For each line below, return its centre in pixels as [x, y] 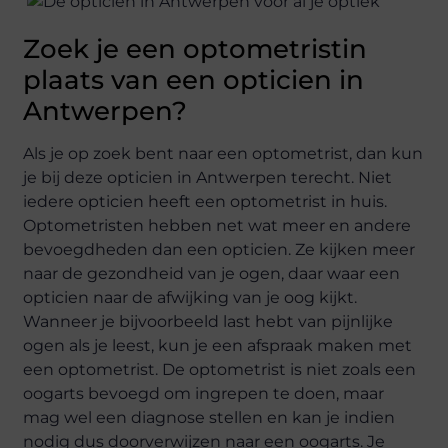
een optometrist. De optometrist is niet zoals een [220, 370]
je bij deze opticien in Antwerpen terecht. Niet [208, 178]
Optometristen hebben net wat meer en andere [217, 226]
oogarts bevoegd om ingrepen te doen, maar [204, 394]
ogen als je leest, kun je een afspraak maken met [218, 346]
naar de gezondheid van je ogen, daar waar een [212, 274]
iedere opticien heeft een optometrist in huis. [205, 202]
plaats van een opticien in [194, 80]
